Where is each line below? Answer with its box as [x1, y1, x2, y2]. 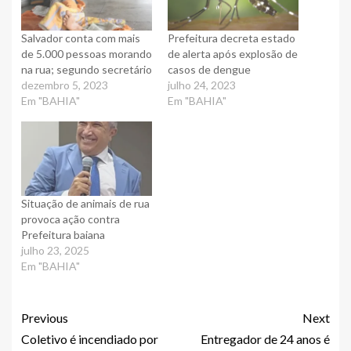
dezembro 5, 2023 [21, 78, 108, 92]
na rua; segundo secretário [21, 62, 152, 76]
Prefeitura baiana [21, 227, 105, 241]
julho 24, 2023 [168, 78, 236, 92]
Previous [21, 309, 68, 325]
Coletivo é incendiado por [21, 331, 158, 346]
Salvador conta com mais [21, 31, 140, 45]
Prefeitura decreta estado [168, 31, 295, 45]
